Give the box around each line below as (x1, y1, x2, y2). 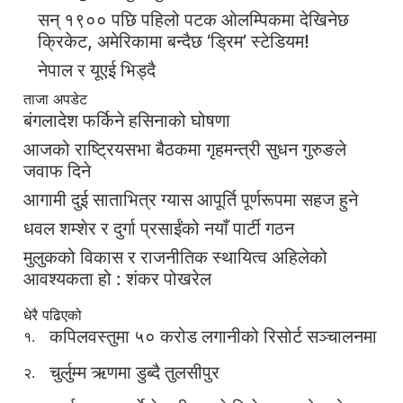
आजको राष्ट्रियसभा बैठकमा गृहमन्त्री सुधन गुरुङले (23, 139, 346, 160)
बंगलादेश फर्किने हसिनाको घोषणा (23, 110, 230, 131)
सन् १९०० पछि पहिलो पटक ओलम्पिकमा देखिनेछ (38, 9, 349, 31)
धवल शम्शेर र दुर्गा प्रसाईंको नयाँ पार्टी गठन (23, 218, 294, 239)
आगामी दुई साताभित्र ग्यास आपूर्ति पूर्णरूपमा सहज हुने (23, 189, 358, 210)
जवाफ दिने (23, 160, 91, 182)
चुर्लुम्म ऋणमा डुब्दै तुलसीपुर (49, 362, 219, 383)
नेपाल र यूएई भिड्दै (38, 59, 156, 81)
